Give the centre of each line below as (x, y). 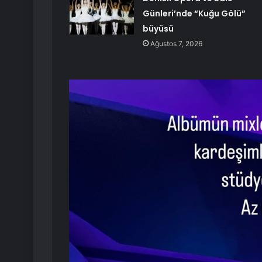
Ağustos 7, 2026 (176, 44)
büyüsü (158, 29)
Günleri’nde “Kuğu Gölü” (194, 14)
